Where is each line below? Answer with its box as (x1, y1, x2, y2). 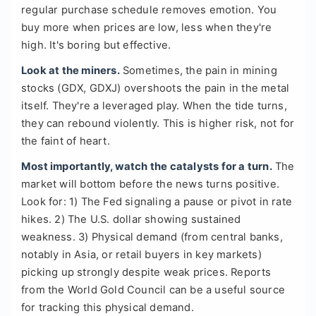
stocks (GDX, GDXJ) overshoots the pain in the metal (21, 82, 290, 95)
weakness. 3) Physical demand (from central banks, (21, 231, 283, 244)
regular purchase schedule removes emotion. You (21, 4, 277, 17)
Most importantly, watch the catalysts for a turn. (21, 160, 272, 174)
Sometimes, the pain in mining (119, 64, 277, 78)
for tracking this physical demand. (21, 301, 194, 315)
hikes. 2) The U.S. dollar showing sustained (21, 213, 241, 226)
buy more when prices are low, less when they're (21, 21, 272, 35)
